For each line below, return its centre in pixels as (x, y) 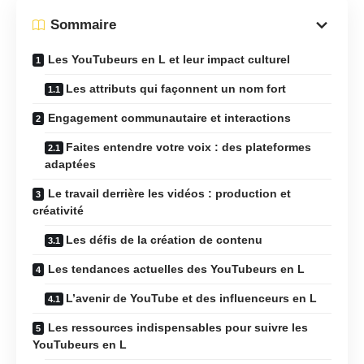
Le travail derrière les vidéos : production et (169, 193)
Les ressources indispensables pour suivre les (178, 327)
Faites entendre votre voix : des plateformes (188, 147)
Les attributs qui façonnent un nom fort (176, 88)
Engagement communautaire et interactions (169, 117)
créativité (58, 210)
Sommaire (83, 25)
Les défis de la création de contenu (164, 239)
